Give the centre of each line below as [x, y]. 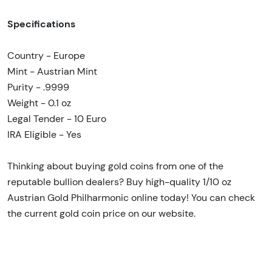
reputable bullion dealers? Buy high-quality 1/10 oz [119, 182]
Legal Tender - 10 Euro [57, 118]
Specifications [41, 23]
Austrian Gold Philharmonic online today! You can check [131, 197]
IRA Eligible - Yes [44, 134]
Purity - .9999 [38, 87]
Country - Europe [46, 55]
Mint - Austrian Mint [52, 71]
